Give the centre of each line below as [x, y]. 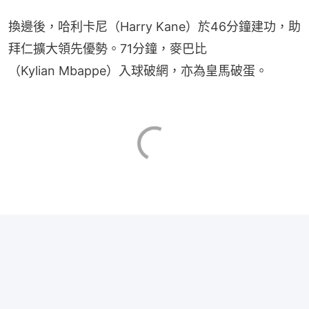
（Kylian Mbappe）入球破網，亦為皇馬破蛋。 [138, 70]
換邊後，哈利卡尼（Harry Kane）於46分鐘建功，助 [154, 26]
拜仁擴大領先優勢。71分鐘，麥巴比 [108, 48]
